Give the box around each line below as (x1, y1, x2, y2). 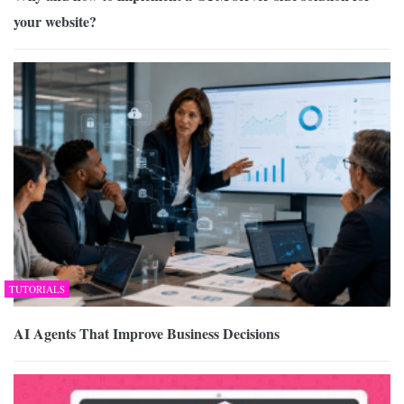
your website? (14, 10, 96, 32)
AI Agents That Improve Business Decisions (14, 323, 280, 344)
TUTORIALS (9, 282, 65, 297)
